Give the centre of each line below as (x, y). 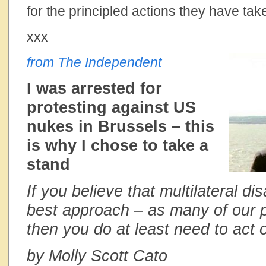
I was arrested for (94, 88)
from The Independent (94, 62)
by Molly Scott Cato (97, 256)
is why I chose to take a (118, 145)
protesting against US (111, 107)
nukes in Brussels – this (121, 126)
